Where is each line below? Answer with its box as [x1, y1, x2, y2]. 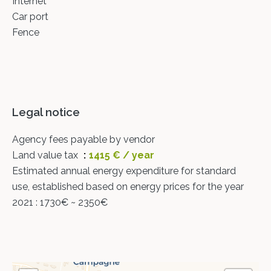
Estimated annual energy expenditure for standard [12, 165, 236, 177]
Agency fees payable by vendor [12, 134, 155, 145]
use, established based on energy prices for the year [12, 181, 244, 192]
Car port [12, 11, 48, 22]
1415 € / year [89, 149, 154, 161]
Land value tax [12, 149, 80, 161]
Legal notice [12, 105, 80, 119]
